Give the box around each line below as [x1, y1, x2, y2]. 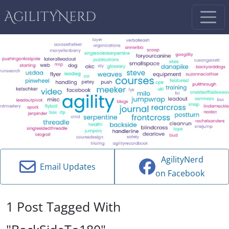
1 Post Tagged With [6, 197, 121, 215]
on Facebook [155, 168, 204, 179]
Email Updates [35, 161, 96, 172]
